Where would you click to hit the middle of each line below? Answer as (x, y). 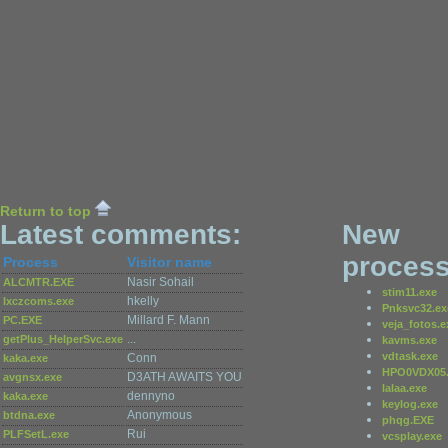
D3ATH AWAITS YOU (184, 377)
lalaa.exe (404, 388)
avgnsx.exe (32, 377)
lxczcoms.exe (38, 301)
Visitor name (169, 262)
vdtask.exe (410, 356)
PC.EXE (22, 320)
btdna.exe (29, 415)
